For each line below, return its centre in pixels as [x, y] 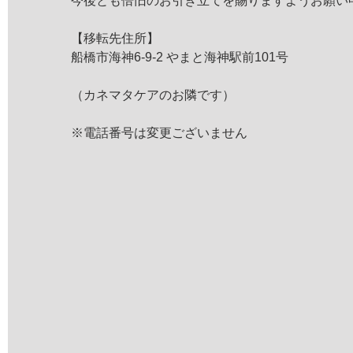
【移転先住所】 [115, 38]
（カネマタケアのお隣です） [153, 95]
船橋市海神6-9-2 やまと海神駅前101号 [180, 57]
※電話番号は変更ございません [159, 133]
